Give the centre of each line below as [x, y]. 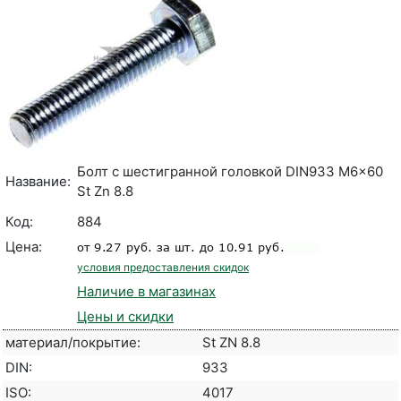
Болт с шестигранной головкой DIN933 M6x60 [230, 172]
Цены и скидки [125, 317]
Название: [38, 182]
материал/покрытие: [73, 343]
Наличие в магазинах [146, 292]
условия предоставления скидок [163, 268]
